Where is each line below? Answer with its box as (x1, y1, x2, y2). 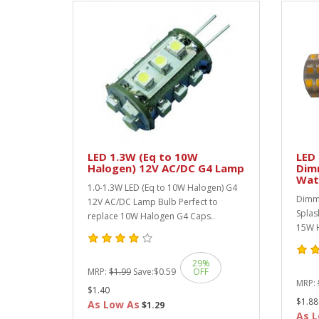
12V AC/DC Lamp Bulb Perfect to (88, 196, 218, 208)
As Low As (88, 298, 140, 311)
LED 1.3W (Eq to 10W (88, 150, 198, 164)
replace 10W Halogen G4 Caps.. (88, 210, 215, 222)
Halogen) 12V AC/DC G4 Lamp (88, 161, 244, 175)
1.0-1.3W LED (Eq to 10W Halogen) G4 (88, 182, 237, 194)
